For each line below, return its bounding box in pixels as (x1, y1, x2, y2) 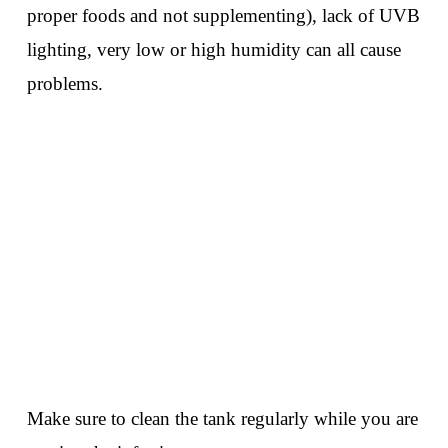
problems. (26, 72, 103, 94)
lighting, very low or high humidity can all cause (26, 38, 401, 60)
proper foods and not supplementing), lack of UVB (26, 4, 420, 26)
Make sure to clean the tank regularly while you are (26, 408, 418, 429)
